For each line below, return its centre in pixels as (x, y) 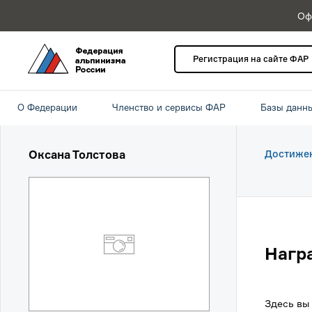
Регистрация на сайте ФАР (251, 59)
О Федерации (47, 107)
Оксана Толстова (77, 155)
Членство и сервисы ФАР (169, 107)
